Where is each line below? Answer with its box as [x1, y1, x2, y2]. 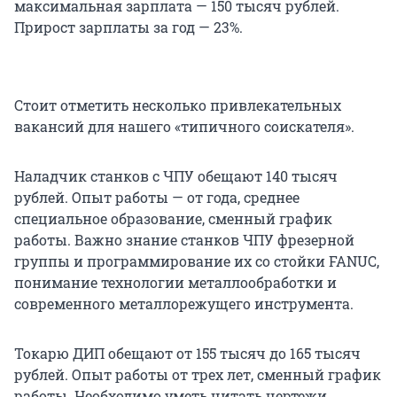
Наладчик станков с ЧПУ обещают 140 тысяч [14, 167, 338, 186]
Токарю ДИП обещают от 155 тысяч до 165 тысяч [14, 344, 361, 363]
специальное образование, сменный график [14, 209, 332, 229]
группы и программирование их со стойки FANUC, [14, 252, 379, 271]
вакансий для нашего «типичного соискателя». [14, 117, 354, 136]
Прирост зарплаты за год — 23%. [14, 18, 243, 37]
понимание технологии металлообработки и [14, 273, 337, 292]
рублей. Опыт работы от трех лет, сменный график [14, 365, 381, 385]
